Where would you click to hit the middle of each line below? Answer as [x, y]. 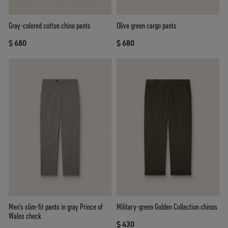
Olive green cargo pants [147, 26]
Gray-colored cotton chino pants [50, 26]
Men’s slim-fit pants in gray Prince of [56, 206]
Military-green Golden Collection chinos [167, 206]
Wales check [25, 216]
